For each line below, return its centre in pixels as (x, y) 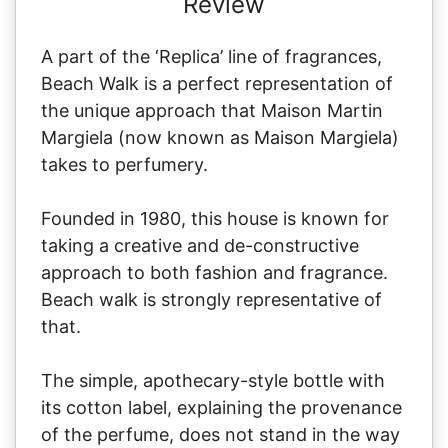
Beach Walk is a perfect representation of (217, 83)
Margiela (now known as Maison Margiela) (220, 137)
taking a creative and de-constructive (200, 245)
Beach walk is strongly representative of (211, 299)
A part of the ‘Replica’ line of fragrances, (211, 56)
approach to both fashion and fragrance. (214, 272)
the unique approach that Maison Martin (212, 110)
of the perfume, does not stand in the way (220, 434)
